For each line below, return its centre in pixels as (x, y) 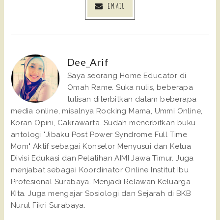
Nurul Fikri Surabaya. (48, 206)
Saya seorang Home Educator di (127, 76)
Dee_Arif (88, 62)
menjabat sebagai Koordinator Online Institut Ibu (100, 170)
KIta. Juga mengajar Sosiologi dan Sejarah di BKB (101, 194)
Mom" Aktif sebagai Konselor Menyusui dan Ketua (101, 147)
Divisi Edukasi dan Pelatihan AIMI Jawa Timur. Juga (102, 158)
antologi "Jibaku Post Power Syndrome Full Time (99, 135)
